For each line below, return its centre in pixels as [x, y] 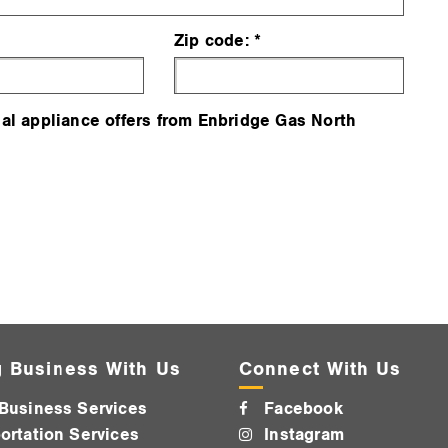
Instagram [304, 435]
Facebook [303, 409]
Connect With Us [320, 369]
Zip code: [211, 41]
